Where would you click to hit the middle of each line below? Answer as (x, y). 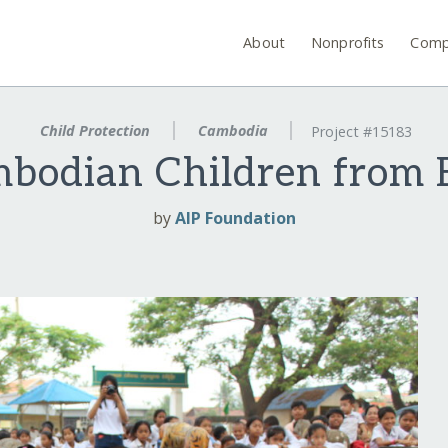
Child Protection (94, 130)
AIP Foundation (235, 218)
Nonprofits (348, 42)
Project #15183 (362, 132)
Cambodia (232, 130)
